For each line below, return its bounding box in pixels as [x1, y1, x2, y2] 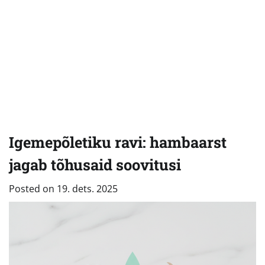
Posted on [9, 182, 57, 195]
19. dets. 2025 [57, 182, 118, 195]
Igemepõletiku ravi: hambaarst [9, 131, 227, 152]
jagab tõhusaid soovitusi [9, 154, 181, 174]
